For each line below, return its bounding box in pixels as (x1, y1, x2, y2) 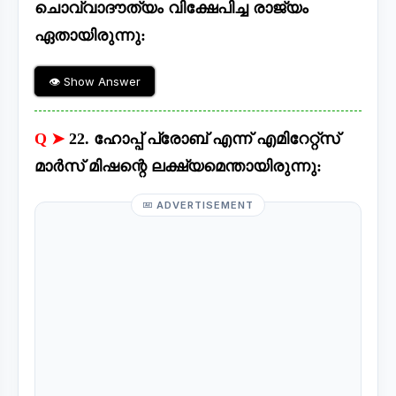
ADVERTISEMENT (153, 199, 254, 212)
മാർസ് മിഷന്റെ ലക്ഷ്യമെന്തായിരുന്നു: (34, 157, 322, 176)
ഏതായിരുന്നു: (34, 27, 146, 45)
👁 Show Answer (49, 74, 141, 89)
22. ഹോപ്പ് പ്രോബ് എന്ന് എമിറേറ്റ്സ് (69, 130, 339, 148)
